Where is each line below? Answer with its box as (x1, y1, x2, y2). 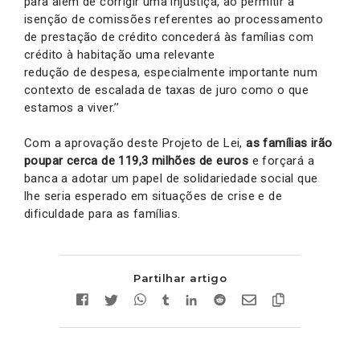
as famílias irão (246, 135, 333, 150)
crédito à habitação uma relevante (24, 47, 215, 62)
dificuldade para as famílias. (24, 206, 181, 221)
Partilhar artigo (133, 271, 227, 284)
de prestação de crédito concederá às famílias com (24, 29, 314, 44)
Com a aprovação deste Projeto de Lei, (24, 135, 247, 150)
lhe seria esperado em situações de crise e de (24, 188, 282, 203)
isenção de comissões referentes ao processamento (24, 11, 324, 27)
